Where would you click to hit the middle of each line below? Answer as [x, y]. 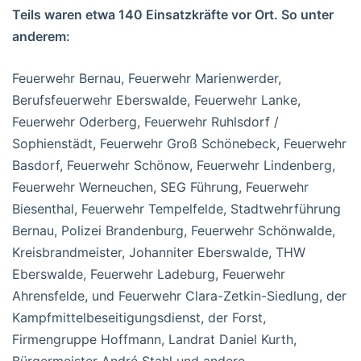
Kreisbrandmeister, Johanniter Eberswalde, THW [159, 252]
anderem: [41, 36]
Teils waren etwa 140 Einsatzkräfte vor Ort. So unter [173, 14]
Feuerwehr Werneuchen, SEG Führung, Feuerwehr [160, 187]
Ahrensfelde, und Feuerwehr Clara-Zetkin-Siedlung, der [179, 295]
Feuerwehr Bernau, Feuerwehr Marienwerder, [147, 78]
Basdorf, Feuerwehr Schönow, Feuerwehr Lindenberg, [174, 165]
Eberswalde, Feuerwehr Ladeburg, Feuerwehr [149, 274]
